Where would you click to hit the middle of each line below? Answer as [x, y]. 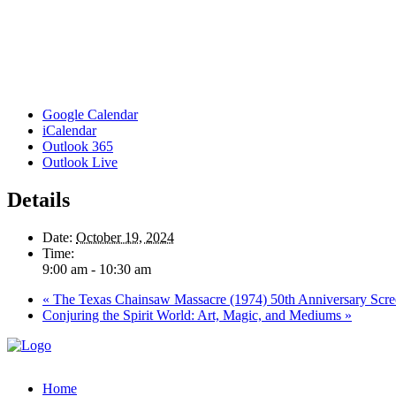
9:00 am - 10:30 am [97, 269]
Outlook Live [80, 162]
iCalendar [69, 130]
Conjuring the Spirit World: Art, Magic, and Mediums [194, 315]
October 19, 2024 [125, 237]
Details [38, 199]
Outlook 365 [78, 146]
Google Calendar [90, 114]
